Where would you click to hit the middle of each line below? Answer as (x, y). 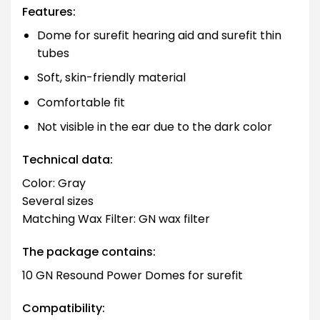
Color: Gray (54, 184)
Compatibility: (64, 308)
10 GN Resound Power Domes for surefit (132, 276)
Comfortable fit (81, 102)
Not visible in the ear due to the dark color (154, 127)
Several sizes (58, 201)
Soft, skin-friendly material (111, 78)
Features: (49, 11)
